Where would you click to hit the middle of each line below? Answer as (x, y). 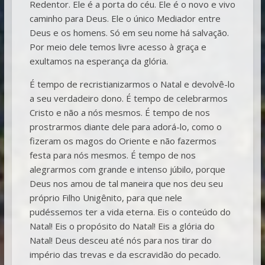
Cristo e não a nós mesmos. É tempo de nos (119, 112)
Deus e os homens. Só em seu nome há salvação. (129, 32)
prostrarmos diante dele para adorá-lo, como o (125, 126)
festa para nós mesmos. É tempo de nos (112, 155)
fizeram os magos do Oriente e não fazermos (123, 140)
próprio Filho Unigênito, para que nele (106, 197)
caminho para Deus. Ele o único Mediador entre (125, 18)
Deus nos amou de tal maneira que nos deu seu (126, 183)
